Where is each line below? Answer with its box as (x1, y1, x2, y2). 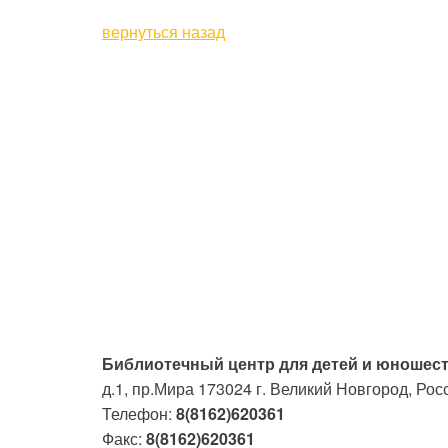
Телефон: (102, 402, 176, 425)
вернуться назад (102, 19, 225, 43)
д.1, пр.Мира (102, 377, 194, 400)
